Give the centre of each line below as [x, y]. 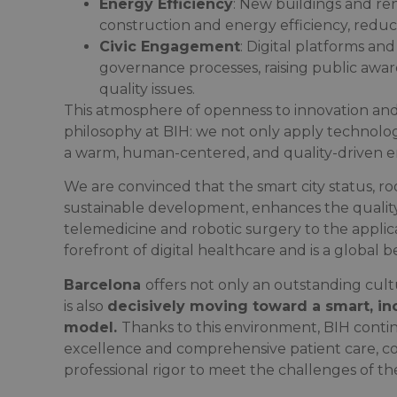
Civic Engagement [170, 46]
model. [93, 327]
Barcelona [105, 284]
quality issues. [147, 89]
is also [86, 306]
